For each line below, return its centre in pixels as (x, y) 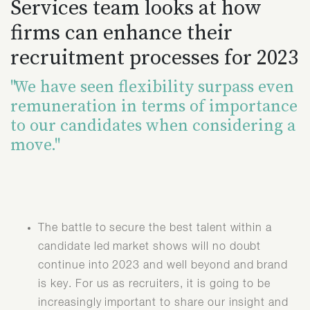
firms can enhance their (121, 32)
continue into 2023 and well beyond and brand (163, 265)
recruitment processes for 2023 (154, 57)
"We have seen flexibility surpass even (152, 86)
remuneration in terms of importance (154, 105)
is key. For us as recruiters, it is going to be (155, 284)
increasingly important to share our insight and (164, 303)
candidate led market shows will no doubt (150, 247)
